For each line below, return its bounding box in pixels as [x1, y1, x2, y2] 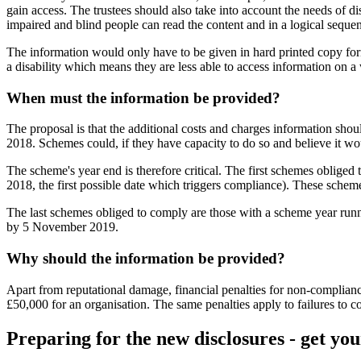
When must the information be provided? [6, 89, 280, 106]
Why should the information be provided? [6, 250, 285, 268]
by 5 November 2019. [6, 220, 118, 234]
